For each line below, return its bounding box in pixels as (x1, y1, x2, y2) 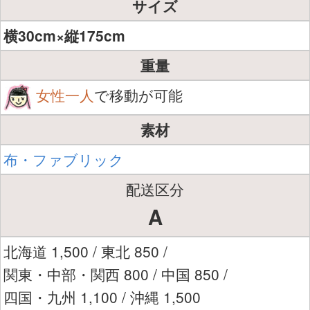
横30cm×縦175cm (3, 24, 125, 46)
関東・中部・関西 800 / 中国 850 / (3, 263, 228, 284)
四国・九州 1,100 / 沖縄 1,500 (3, 286, 201, 307)
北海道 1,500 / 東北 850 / (3, 240, 167, 262)
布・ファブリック (3, 148, 124, 170)
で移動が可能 (94, 84, 183, 105)
